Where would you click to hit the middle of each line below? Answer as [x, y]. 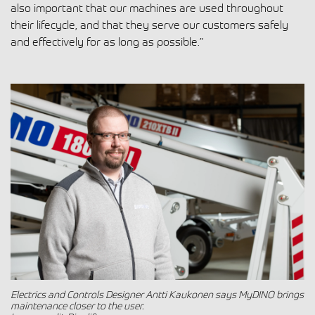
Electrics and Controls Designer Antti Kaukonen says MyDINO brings [157, 294]
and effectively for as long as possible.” [107, 42]
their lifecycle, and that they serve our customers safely [149, 25]
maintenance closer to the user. [77, 305]
